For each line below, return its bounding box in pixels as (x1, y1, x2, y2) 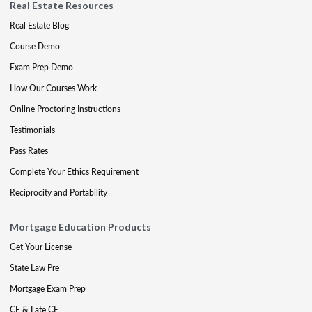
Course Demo (10, 40, 60, 52)
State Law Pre (10, 262, 59, 274)
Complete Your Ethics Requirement (10, 166, 139, 178)
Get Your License (10, 241, 72, 253)
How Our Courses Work (10, 82, 97, 94)
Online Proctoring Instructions (10, 103, 120, 115)
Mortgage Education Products (10, 221, 151, 233)
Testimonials (10, 124, 55, 136)
